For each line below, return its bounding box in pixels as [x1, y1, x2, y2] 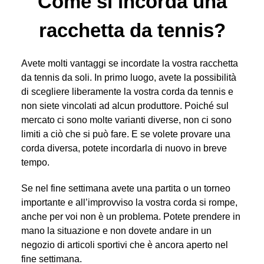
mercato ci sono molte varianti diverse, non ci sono [21, 114, 232, 125]
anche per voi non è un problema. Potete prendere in [21, 211, 240, 222]
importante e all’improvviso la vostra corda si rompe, [21, 197, 237, 207]
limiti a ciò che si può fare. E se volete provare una [21, 128, 230, 139]
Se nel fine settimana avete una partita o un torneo [21, 183, 230, 193]
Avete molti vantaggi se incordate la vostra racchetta [21, 58, 238, 68]
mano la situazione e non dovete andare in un [21, 225, 212, 236]
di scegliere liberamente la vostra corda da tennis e [21, 86, 233, 97]
